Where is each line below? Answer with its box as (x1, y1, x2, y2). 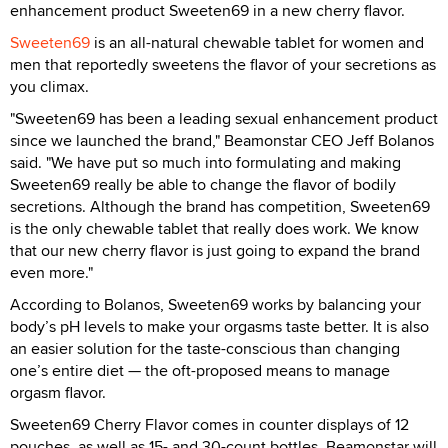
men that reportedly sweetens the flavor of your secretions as (10, 52, 436, 76)
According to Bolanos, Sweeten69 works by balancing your (10, 292, 421, 316)
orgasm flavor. (10, 380, 122, 404)
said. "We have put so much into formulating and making (10, 150, 401, 174)
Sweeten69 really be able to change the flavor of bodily (10, 172, 396, 196)
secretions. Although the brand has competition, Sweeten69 (10, 194, 430, 218)
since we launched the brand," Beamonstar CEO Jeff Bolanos (10, 128, 434, 152)
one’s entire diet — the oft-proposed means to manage (10, 358, 390, 382)
